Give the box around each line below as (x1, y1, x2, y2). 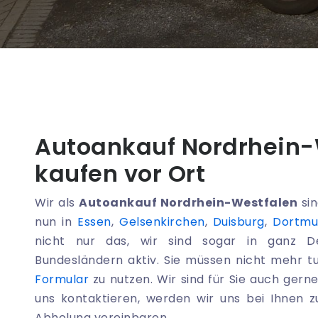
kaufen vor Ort (35, 158, 205, 190)
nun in (35, 214, 78, 231)
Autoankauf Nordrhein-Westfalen (79, 194, 297, 212)
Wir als (35, 194, 79, 212)
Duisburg (212, 214, 265, 231)
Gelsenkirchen (119, 214, 205, 231)
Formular (35, 271, 89, 288)
